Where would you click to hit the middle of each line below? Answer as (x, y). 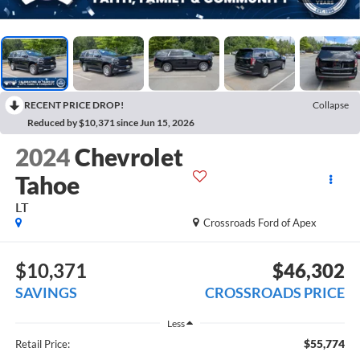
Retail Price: (42, 344)
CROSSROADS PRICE (275, 293)
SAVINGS (46, 293)
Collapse (331, 104)
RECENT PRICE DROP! (74, 104)
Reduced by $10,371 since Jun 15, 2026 (111, 122)
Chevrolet (129, 156)
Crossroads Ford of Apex (260, 222)
